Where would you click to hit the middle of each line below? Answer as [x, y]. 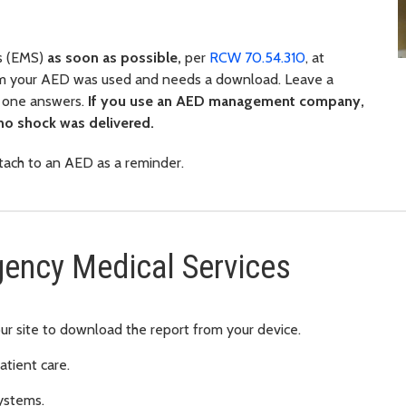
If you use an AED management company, [226, 101]
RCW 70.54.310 [257, 58]
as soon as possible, [116, 58]
